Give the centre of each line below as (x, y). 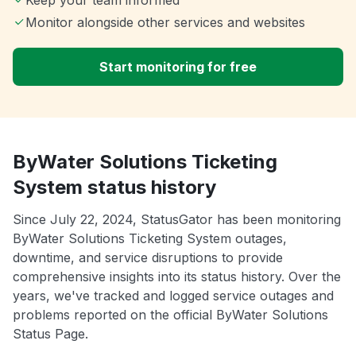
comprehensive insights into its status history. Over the (177, 276)
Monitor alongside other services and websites (165, 22)
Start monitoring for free (178, 66)
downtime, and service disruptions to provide (148, 257)
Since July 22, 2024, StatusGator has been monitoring (177, 219)
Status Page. (50, 333)
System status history (114, 187)
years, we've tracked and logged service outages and (173, 295)
